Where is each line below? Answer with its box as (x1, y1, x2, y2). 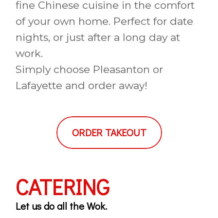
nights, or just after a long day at (16, 31, 180, 43)
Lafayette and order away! (16, 79, 147, 91)
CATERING (16, 172, 109, 201)
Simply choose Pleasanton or (16, 63, 163, 75)
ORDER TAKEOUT (72, 125, 146, 139)
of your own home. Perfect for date (16, 15, 193, 27)
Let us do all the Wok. (16, 199, 107, 213)
